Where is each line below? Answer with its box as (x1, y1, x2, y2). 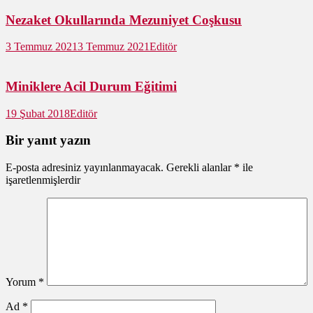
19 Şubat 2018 (6, 107, 70, 119)
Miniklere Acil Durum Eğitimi (6, 79, 177, 94)
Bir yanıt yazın (6, 133, 91, 148)
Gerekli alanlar (166, 161, 234, 174)
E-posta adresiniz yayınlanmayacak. (6, 161, 163, 174)
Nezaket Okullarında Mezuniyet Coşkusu (6, 12, 242, 27)
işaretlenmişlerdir (6, 174, 80, 187)
